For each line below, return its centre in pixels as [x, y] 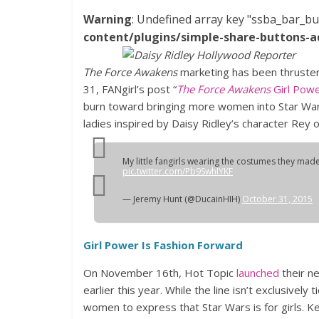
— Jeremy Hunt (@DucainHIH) [182, 199]
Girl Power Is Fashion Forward [163, 245]
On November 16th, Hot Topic [160, 273]
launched [258, 273]
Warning [108, 19]
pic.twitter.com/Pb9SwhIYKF [178, 171]
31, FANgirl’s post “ [130, 89]
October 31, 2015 [277, 199]
